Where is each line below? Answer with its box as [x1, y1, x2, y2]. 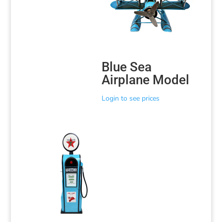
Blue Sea [102, 59, 152, 75]
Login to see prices [102, 94, 160, 104]
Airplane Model [102, 72, 190, 88]
